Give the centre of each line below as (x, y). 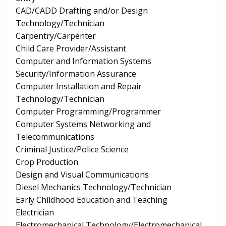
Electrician (35, 213)
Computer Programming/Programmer (88, 112)
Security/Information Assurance (76, 74)
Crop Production (47, 162)
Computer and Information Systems (83, 61)
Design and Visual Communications (82, 175)
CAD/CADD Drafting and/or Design (82, 11)
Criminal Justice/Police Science (72, 150)
